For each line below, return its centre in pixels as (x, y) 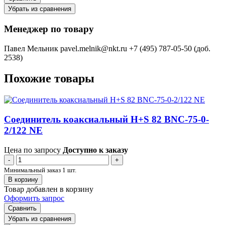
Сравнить (22, 208)
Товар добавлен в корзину (49, 189)
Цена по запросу (32, 150)
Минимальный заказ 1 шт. (40, 170)
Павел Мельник (31, 48)
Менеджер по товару (49, 29)
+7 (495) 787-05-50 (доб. (170, 48)
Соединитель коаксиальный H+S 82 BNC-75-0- (106, 120)
